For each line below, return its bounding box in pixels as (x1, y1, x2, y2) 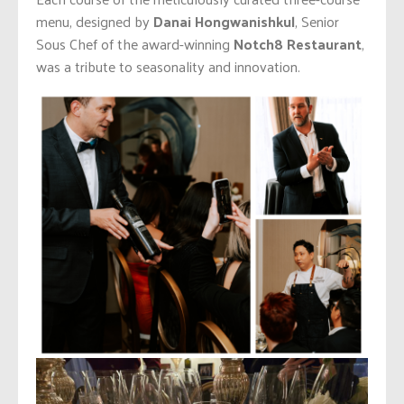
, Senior (295, 8, 339, 35)
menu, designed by (36, 8, 153, 35)
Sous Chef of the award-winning (36, 31, 234, 58)
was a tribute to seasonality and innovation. (36, 53, 300, 80)
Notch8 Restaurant (234, 31, 362, 58)
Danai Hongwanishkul (153, 8, 295, 35)
